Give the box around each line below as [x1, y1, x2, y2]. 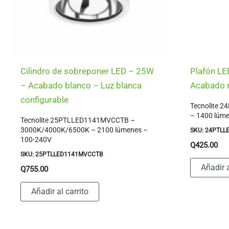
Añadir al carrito [31, 187, 89, 197]
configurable [20, 95, 69, 105]
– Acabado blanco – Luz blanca [20, 80, 142, 91]
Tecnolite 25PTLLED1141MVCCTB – [20, 116, 135, 124]
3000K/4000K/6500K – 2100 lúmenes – [20, 125, 148, 134]
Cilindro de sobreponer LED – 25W [20, 66, 154, 77]
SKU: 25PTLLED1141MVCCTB [20, 150, 103, 158]
